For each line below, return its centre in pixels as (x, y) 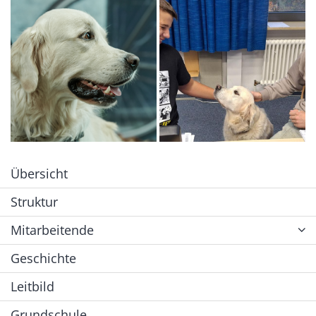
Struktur (34, 202)
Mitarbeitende (52, 230)
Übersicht (39, 174)
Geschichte (43, 259)
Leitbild (32, 287)
